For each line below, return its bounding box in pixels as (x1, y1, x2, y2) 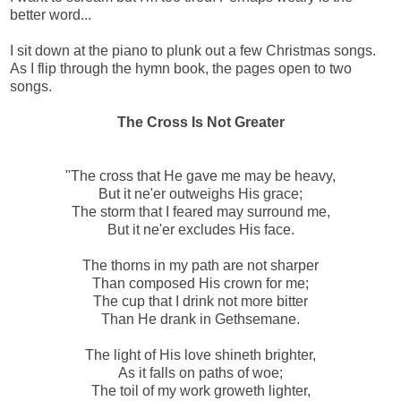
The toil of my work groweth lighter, (90, 382, 311, 398)
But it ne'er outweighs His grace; (98, 185, 303, 201)
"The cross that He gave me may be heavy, (65, 167, 336, 183)
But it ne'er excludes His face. (107, 221, 294, 237)
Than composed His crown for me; (92, 275, 309, 291)
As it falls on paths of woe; (118, 364, 283, 380)
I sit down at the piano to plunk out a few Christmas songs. (10, 42, 376, 58)
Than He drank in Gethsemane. (101, 311, 300, 327)
